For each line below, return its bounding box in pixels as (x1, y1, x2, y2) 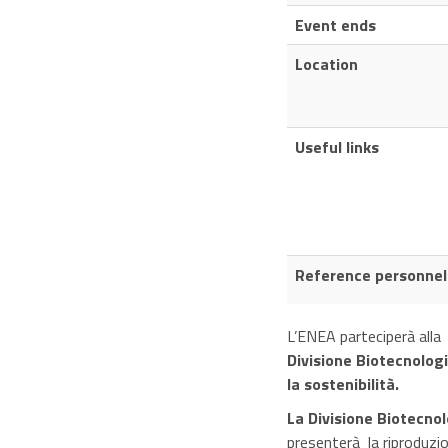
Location (295, 52, 358, 76)
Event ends (295, 13, 376, 37)
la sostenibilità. (287, 372, 399, 396)
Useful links (295, 135, 379, 159)
